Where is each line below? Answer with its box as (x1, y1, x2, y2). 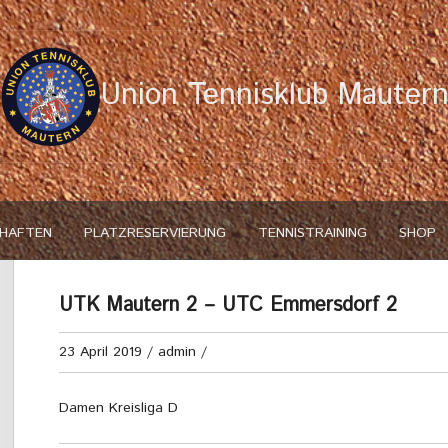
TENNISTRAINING (257, 223, 367, 243)
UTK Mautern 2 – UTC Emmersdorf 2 (59, 291, 397, 320)
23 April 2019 (59, 342, 142, 362)
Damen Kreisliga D (59, 398, 178, 418)
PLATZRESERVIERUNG (83, 223, 226, 243)
